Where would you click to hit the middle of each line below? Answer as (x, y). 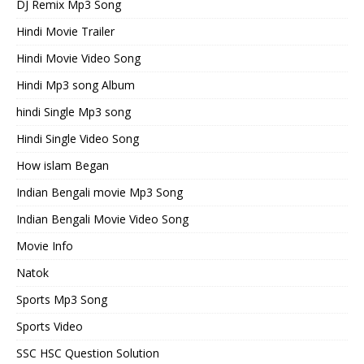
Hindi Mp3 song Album (76, 85)
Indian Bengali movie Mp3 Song (100, 193)
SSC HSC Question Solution (88, 353)
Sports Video (50, 327)
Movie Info (45, 246)
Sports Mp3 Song (62, 300)
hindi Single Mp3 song (74, 112)
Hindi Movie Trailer (65, 32)
